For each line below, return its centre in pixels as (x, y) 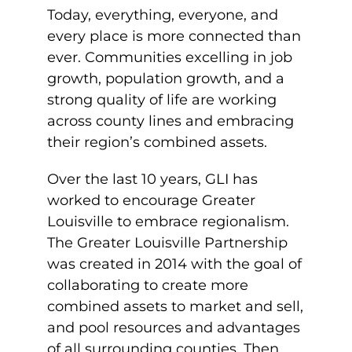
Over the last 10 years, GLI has (152, 179)
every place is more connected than (174, 36)
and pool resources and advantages (174, 328)
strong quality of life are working (162, 100)
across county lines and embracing (170, 121)
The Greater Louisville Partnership (167, 243)
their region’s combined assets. (159, 142)
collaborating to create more (148, 285)
